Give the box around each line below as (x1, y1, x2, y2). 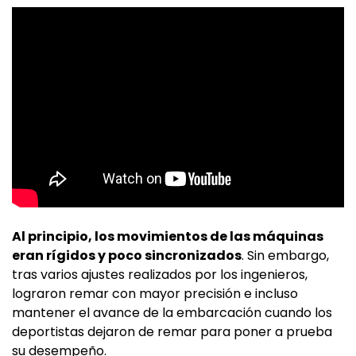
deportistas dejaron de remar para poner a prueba (12, 323, 332, 342)
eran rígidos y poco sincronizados (12, 246, 242, 265)
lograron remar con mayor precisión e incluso (12, 284, 298, 304)
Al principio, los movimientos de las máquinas (12, 227, 323, 246)
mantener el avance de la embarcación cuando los (12, 304, 332, 323)
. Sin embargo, (242, 246, 329, 265)
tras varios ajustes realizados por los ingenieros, (12, 265, 308, 284)
